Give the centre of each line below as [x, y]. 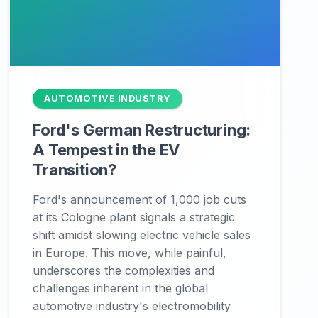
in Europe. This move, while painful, [130, 253]
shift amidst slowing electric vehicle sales [142, 235]
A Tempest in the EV [106, 150]
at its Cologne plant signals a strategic [134, 217]
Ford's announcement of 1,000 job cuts [140, 199]
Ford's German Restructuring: [142, 130]
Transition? [75, 170]
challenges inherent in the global [121, 288]
